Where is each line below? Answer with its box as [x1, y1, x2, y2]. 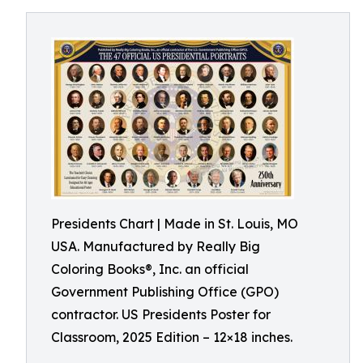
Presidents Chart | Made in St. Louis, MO [51, 216, 298, 232]
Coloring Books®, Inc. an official [51, 261, 249, 277]
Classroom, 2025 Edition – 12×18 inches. [51, 329, 293, 345]
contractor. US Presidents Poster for [51, 306, 271, 322]
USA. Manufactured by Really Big [51, 238, 260, 254]
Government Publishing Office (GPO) [51, 284, 279, 300]
